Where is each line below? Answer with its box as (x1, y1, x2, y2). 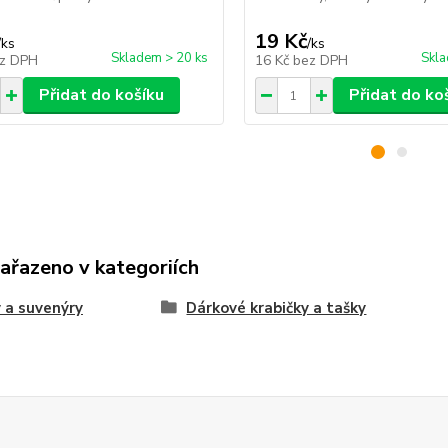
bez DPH (292, 51, 348, 70)
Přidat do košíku (38, 84, 164, 106)
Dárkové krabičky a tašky (186, 298, 367, 318)
